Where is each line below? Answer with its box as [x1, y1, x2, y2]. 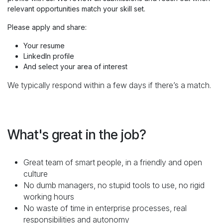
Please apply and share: [7, 23, 87, 32]
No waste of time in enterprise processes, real [23, 204, 187, 214]
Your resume [23, 41, 67, 50]
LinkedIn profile [23, 52, 74, 61]
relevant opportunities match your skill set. [7, 4, 145, 13]
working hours [23, 192, 74, 202]
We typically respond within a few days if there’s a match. [7, 81, 213, 91]
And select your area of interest [23, 62, 127, 71]
